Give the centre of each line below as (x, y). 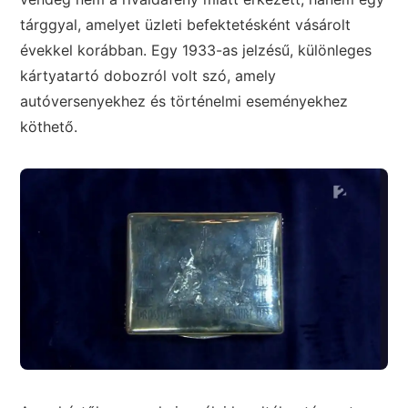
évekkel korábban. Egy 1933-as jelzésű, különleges (196, 51)
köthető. (49, 127)
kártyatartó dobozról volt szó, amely (148, 76)
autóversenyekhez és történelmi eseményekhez (184, 102)
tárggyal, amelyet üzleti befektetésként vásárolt (186, 25)
